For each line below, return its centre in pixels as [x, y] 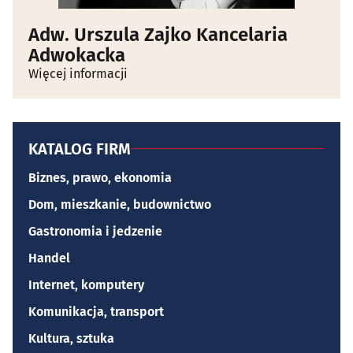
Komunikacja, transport [96, 311]
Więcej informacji [78, 73]
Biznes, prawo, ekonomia [100, 177]
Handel [49, 258]
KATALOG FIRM [80, 149]
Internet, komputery [86, 284]
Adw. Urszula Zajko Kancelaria [158, 34]
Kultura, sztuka [71, 338]
